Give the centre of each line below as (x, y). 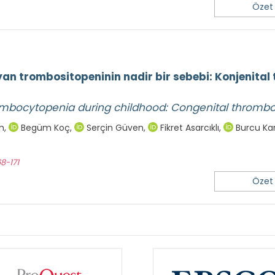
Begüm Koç (44, 128)
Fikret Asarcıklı (188, 128)
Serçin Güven (114, 128)
